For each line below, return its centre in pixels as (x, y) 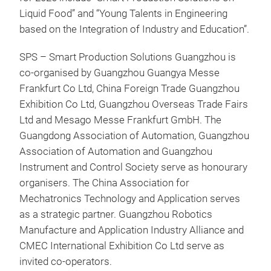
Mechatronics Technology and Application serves (130, 199)
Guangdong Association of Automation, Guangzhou (134, 136)
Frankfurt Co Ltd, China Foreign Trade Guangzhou (129, 89)
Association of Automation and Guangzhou (116, 152)
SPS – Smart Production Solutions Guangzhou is (128, 57)
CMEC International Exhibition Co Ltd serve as (122, 246)
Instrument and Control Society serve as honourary (133, 167)
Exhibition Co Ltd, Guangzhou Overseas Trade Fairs (134, 104)
